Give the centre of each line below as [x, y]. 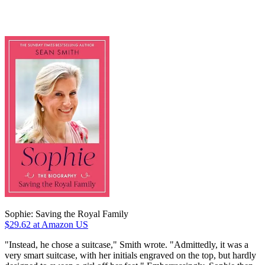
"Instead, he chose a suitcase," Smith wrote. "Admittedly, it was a [127, 244]
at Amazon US [59, 224]
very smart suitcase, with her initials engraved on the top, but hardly [130, 255]
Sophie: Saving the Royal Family [67, 214]
